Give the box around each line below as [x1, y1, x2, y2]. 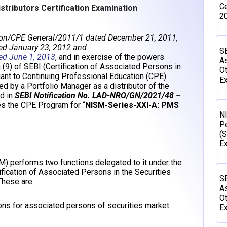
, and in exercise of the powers [55, 52, 164, 62]
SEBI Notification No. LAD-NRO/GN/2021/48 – [15, 91, 181, 100]
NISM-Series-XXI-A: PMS [85, 100, 179, 110]
